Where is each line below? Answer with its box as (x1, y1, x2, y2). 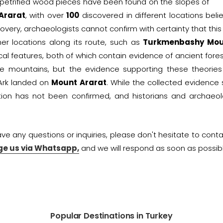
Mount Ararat (51, 77, 107, 88)
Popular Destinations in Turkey (50, 210, 173, 222)
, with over (25, 9, 67, 20)
